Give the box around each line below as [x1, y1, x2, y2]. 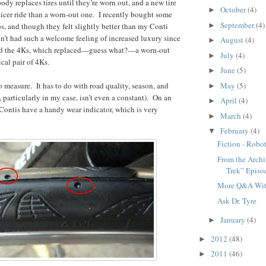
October [220, 4, 248, 15]
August [220, 34, 245, 46]
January [220, 214, 247, 225]
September [220, 19, 256, 30]
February [220, 125, 251, 137]
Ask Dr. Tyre [217, 195, 257, 206]
